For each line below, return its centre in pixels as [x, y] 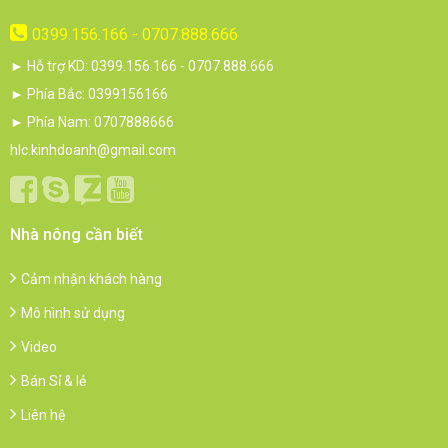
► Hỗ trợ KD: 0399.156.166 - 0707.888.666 [142, 66]
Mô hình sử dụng [73, 313]
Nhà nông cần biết [76, 234]
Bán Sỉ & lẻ [53, 381]
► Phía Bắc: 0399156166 [89, 94]
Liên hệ [43, 415]
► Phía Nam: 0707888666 [92, 122]
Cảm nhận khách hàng [91, 279]
